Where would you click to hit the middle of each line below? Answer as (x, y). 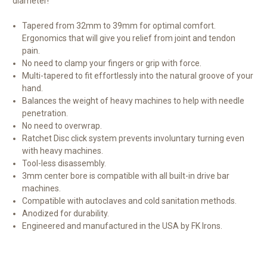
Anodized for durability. (66, 214)
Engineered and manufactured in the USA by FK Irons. (122, 226)
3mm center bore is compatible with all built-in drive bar (126, 176)
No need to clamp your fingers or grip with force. (112, 63)
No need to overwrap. (62, 126)
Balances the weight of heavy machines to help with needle (133, 101)
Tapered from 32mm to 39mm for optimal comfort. (119, 26)
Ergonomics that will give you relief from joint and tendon (129, 38)
